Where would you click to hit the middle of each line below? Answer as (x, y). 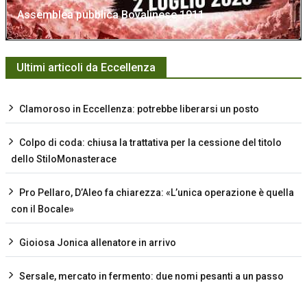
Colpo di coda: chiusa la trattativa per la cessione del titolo (150, 142)
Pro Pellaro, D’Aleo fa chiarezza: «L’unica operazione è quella (157, 192)
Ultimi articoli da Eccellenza (86, 67)
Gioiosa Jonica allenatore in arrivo (98, 242)
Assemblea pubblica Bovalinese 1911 (111, 14)
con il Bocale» (42, 209)
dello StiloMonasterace (64, 159)
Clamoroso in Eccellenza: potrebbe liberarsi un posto (139, 109)
